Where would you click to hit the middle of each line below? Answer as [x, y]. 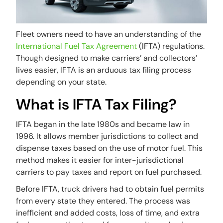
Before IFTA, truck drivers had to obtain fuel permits [110, 189]
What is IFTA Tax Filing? [97, 104]
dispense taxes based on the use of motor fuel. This [110, 148]
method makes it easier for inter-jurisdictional [100, 160]
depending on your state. [61, 82]
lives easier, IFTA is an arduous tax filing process [104, 70]
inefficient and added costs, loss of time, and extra [108, 213]
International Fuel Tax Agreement [77, 46]
